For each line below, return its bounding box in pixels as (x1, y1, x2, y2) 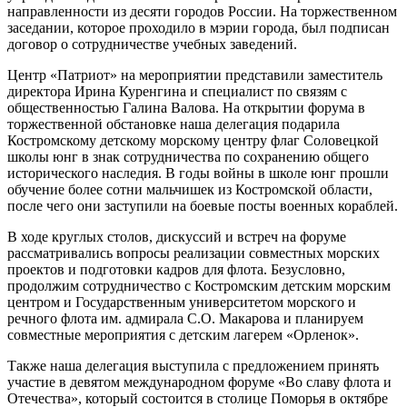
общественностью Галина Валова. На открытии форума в (7, 100, 365, 116)
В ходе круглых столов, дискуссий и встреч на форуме (7, 229, 346, 245)
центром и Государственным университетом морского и (7, 294, 356, 311)
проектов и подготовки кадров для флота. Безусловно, (7, 262, 345, 278)
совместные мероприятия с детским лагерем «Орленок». (7, 327, 359, 343)
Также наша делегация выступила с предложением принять (7, 358, 379, 374)
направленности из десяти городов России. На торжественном (7, 4, 397, 20)
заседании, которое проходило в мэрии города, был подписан (7, 20, 390, 36)
